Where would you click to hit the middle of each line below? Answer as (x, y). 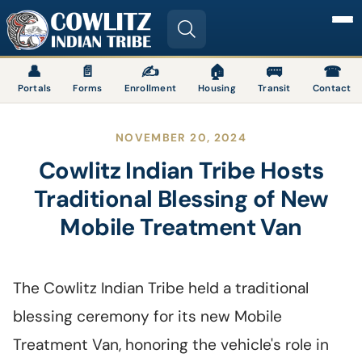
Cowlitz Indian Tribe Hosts (181, 171)
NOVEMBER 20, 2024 (181, 138)
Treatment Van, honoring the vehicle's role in (171, 345)
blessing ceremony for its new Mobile (147, 317)
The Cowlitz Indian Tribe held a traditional (161, 288)
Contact (332, 89)
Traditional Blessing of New (181, 199)
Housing (217, 89)
